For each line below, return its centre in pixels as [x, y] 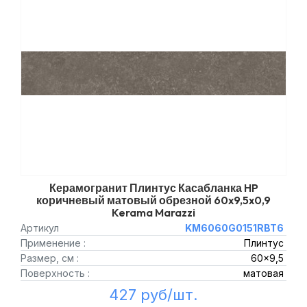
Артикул [40, 228]
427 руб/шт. [153, 295]
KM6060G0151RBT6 [234, 228]
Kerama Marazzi [153, 212]
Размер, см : [50, 258]
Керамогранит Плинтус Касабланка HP [153, 188]
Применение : [53, 243]
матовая [263, 273]
